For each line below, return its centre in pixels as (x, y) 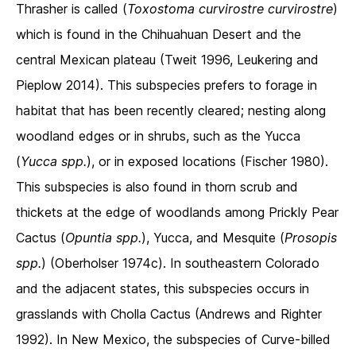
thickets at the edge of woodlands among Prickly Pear (177, 213)
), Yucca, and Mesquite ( (213, 238)
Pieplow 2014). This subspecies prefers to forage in (166, 85)
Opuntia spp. (103, 238)
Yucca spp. (54, 162)
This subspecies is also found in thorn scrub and (157, 187)
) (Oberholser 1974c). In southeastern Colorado (180, 263)
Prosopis (311, 238)
